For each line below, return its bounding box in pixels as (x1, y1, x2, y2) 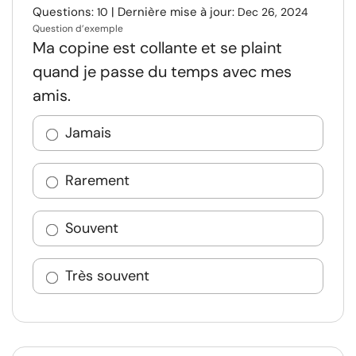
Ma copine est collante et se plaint (33, 37, 282, 58)
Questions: (33, 4, 97, 20)
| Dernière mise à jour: (108, 4, 238, 20)
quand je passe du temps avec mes (33, 61, 292, 82)
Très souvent (65, 266, 149, 285)
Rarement (65, 171, 130, 190)
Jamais (65, 123, 111, 142)
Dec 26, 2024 (238, 5, 308, 19)
